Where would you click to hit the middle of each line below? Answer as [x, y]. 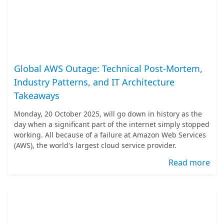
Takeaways [37, 95]
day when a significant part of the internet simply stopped [112, 124]
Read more [189, 162]
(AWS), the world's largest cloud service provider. [95, 145]
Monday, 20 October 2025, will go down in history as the [108, 114]
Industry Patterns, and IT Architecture [94, 82]
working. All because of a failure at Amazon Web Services [110, 135]
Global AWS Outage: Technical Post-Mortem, [108, 68]
